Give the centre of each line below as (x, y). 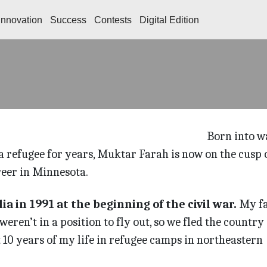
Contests (113, 20)
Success (68, 20)
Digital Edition (169, 20)
